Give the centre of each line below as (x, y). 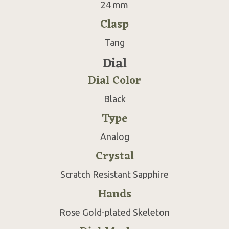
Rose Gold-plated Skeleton (114, 212)
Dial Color (114, 81)
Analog (114, 136)
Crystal (114, 156)
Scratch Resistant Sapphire (114, 174)
